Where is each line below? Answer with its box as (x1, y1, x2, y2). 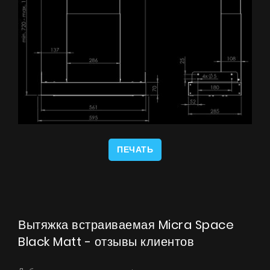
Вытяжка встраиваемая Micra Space (18, 216, 234, 233)
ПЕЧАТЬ (117, 143, 153, 155)
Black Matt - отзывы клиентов (18, 233, 194, 250)
